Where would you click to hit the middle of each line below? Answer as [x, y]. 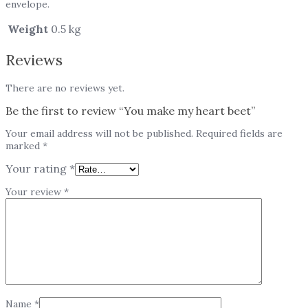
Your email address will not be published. [99, 133]
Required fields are [239, 133]
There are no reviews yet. [65, 88]
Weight [28, 29]
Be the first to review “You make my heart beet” [130, 111]
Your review [35, 192]
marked [24, 146]
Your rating [37, 168]
